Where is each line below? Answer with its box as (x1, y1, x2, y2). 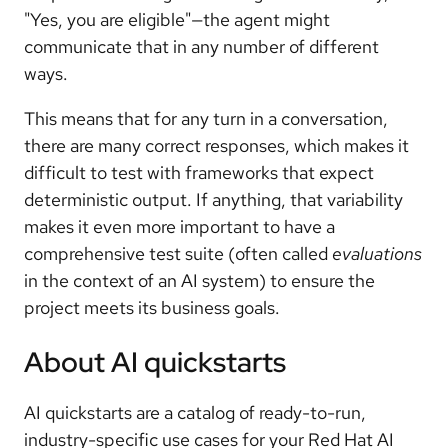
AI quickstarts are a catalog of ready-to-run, (24, 401, 366, 425)
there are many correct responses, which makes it (24, 134, 409, 157)
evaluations (332, 242, 422, 265)
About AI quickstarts (24, 343, 286, 382)
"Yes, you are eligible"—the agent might (24, 8, 330, 31)
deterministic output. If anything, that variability (24, 188, 403, 211)
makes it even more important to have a (24, 215, 335, 238)
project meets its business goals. (24, 296, 280, 319)
